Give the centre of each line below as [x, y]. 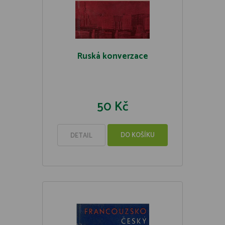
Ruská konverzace [113, 56]
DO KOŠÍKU [138, 135]
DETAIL [81, 136]
